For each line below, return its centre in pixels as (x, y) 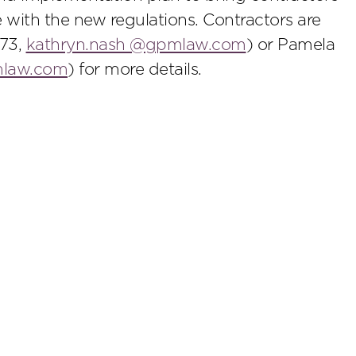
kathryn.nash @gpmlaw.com (136, 44)
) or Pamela (290, 44)
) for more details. (135, 69)
